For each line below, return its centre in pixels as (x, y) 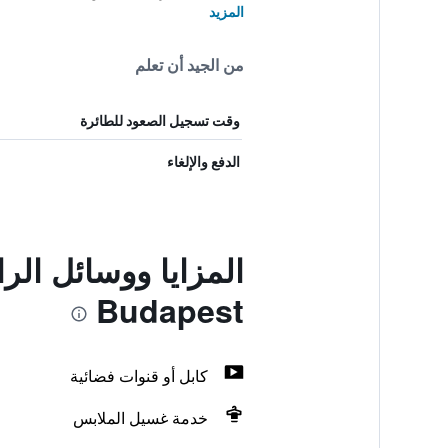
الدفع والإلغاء (203, 161)
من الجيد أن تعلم (189, 65)
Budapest (169, 310)
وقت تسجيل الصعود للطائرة (159, 120)
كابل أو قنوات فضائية (138, 375)
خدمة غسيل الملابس (140, 417)
